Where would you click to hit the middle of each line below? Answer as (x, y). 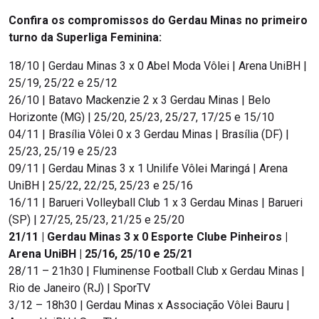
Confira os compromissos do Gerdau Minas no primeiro (158, 20)
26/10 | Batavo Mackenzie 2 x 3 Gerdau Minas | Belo (140, 100)
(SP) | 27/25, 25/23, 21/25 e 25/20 (96, 219)
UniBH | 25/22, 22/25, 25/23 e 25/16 (101, 185)
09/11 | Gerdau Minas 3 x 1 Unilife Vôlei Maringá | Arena (148, 168)
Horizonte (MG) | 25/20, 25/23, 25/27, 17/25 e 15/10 (141, 117)
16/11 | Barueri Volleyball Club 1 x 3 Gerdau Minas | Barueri (156, 202)
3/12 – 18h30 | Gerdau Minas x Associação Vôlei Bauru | (149, 305)
